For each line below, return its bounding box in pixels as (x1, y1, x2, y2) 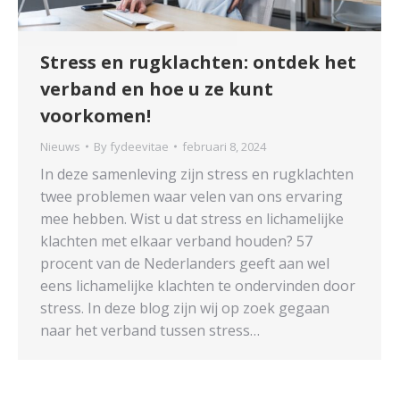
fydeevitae (110, 137, 169, 154)
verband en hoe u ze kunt (40, 76, 273, 101)
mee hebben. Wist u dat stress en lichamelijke (40, 208, 344, 229)
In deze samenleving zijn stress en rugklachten (40, 163, 354, 184)
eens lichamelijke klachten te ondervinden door (40, 275, 355, 296)
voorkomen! (40, 103, 151, 128)
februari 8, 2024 (182, 137, 266, 154)
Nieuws (40, 137, 80, 154)
